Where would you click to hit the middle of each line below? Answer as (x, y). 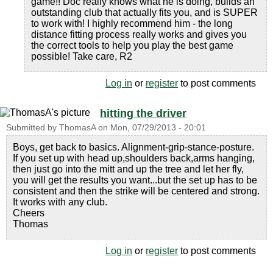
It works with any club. (60, 202)
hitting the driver (143, 113)
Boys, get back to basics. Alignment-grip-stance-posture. (133, 147)
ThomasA (77, 128)
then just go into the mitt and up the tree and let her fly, (128, 169)
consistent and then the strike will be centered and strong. (136, 191)
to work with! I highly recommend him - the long (132, 23)
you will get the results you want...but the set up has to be (135, 180)
